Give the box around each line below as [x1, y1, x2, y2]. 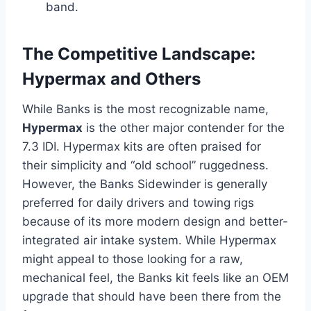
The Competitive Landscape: [22, 44, 255, 65]
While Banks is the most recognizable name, [22, 102, 269, 117]
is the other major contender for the [83, 121, 285, 135]
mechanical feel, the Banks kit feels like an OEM [22, 271, 289, 285]
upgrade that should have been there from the [22, 289, 281, 304]
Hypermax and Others [22, 69, 201, 90]
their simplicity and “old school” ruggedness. [22, 158, 269, 173]
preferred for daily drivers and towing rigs [22, 196, 254, 210]
